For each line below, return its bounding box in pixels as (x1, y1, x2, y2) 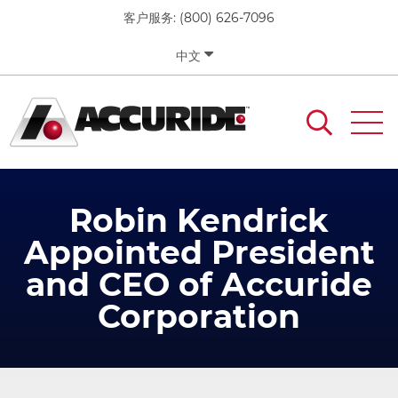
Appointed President (23, 233, 375, 272)
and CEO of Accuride (26, 265, 372, 304)
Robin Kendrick (69, 201, 329, 240)
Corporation (98, 297, 300, 336)
